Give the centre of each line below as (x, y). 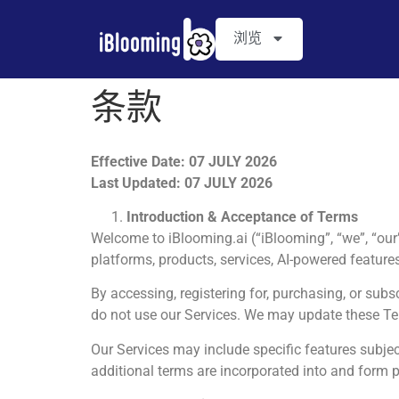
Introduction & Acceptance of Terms (242, 216)
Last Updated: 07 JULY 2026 (182, 183)
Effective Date (136, 161)
